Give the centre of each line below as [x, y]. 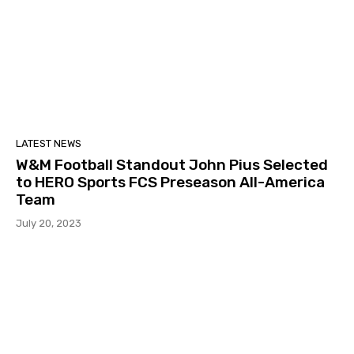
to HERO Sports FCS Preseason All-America [170, 183]
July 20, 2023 [49, 224]
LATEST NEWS [49, 144]
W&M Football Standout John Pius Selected [172, 165]
